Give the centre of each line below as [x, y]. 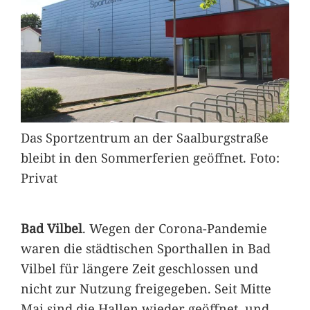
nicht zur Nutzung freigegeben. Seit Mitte [146, 289]
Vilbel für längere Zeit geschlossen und [139, 268]
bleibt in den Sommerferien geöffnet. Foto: [150, 157]
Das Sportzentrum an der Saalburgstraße [144, 137]
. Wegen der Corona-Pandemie [174, 228]
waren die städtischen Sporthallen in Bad [145, 248]
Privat [39, 177]
